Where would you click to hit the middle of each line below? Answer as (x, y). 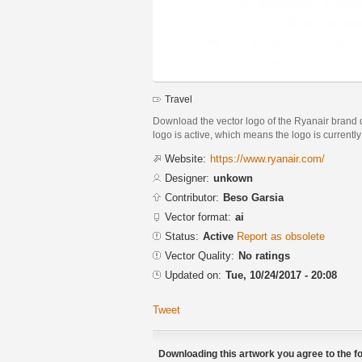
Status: (182, 236)
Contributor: (192, 197)
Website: (185, 158)
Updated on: (193, 275)
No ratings (264, 255)
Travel (179, 99)
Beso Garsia (253, 197)
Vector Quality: (200, 255)
